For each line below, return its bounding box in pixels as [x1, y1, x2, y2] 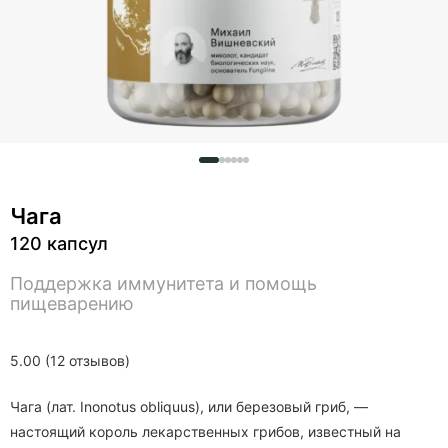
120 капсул [10, 233, 108, 254]
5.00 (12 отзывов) [10, 352, 130, 369]
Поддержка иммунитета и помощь [10, 273, 317, 294]
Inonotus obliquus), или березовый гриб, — [80, 398, 368, 415]
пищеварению [10, 293, 134, 314]
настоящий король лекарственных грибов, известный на [10, 423, 401, 440]
